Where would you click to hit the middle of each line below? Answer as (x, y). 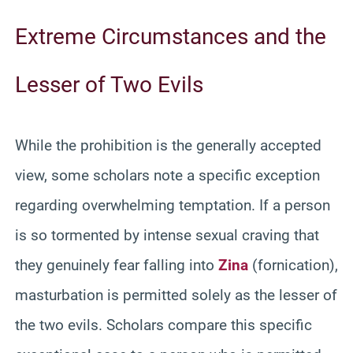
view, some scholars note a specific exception (167, 175)
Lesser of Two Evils (109, 84)
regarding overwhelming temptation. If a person (173, 205)
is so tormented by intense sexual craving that (167, 235)
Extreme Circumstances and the (171, 36)
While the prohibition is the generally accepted (168, 145)
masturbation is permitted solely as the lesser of (176, 295)
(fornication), (293, 265)
